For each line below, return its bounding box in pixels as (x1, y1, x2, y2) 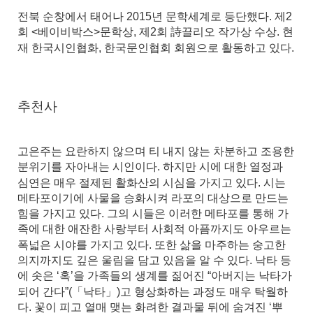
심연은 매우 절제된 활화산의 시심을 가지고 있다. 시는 (17, 176, 286, 189)
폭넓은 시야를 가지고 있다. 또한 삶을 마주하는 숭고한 (17, 238, 286, 251)
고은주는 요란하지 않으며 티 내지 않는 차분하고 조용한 (17, 145, 294, 157)
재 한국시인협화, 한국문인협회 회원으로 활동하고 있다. (17, 41, 294, 54)
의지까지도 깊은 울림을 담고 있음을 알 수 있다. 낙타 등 (17, 254, 291, 266)
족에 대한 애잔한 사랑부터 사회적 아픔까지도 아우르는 (17, 223, 291, 235)
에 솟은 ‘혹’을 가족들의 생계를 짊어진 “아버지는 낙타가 (17, 270, 292, 282)
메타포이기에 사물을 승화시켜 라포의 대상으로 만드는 (17, 191, 289, 204)
